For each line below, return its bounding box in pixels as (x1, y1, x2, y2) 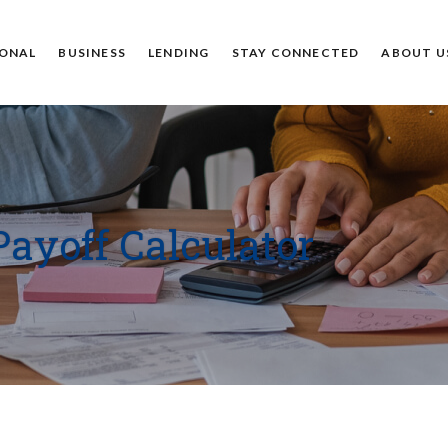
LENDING (148, 44, 210, 60)
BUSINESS (58, 44, 127, 60)
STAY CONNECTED (231, 44, 360, 60)
